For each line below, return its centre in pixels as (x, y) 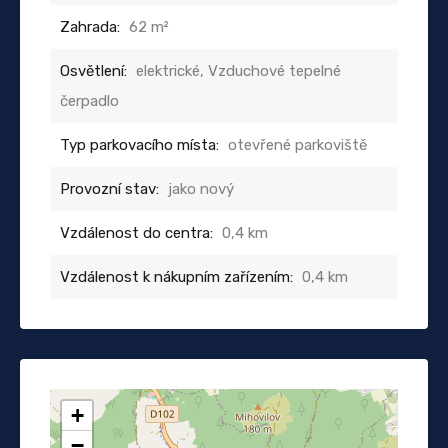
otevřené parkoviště (297, 144)
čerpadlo (89, 100)
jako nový (201, 188)
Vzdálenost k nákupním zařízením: (176, 276)
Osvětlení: (93, 70)
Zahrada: (90, 26)
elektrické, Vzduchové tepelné (238, 70)
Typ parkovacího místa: (139, 144)
